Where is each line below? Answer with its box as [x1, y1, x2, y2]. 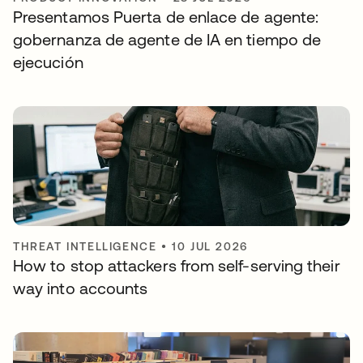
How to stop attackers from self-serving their [13, 256, 340, 275]
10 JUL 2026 [172, 240, 248, 254]
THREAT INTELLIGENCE [13, 240, 157, 254]
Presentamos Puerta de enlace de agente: [13, 7, 319, 27]
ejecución [13, 53, 83, 72]
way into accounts [13, 279, 148, 298]
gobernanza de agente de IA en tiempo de [13, 30, 322, 49]
